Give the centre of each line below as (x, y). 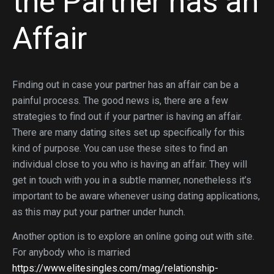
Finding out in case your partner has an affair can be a (125, 85)
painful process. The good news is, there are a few (120, 101)
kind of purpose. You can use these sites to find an (120, 148)
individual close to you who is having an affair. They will (130, 164)
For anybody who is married (71, 252)
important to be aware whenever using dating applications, (136, 196)
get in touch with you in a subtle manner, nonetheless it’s (132, 180)
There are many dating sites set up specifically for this (128, 132)
